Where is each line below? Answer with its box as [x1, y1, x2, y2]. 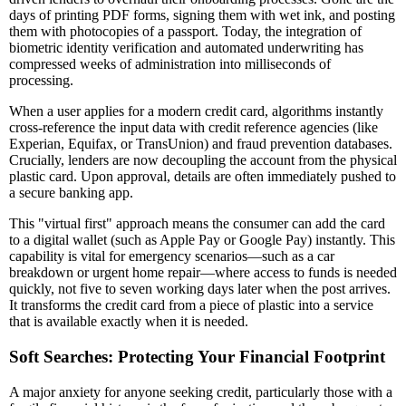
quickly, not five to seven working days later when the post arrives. [9, 281, 391, 297]
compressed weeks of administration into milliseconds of [9, 56, 331, 72]
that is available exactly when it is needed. [9, 314, 248, 330]
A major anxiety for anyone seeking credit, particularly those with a [9, 383, 392, 400]
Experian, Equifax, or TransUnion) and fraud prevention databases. [9, 136, 392, 152]
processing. [9, 72, 73, 89]
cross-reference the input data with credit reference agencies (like [9, 120, 378, 136]
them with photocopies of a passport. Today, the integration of [9, 24, 362, 40]
